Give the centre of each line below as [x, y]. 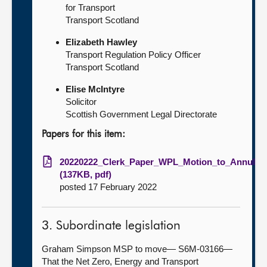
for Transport [90, 7]
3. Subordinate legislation [111, 226]
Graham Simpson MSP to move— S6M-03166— [137, 249]
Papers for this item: [83, 135]
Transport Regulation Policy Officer [133, 55]
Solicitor [81, 102]
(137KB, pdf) [86, 174]
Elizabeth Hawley [101, 42]
